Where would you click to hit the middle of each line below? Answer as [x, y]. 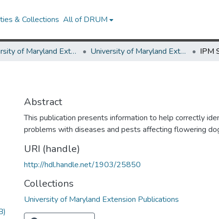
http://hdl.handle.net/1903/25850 [82, 165]
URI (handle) [52, 149]
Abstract [43, 102]
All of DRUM [86, 20]
